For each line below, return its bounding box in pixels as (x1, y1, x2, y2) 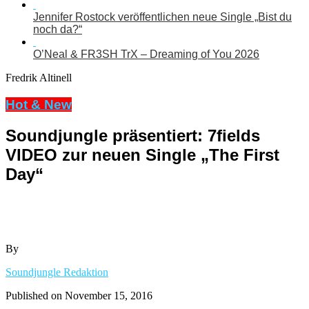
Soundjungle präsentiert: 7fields (6, 126, 260, 145)
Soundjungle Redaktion (6, 266, 108, 278)
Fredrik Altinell (6, 72, 72, 84)
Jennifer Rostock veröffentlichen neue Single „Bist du (33, 11, 292, 23)
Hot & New (6, 97, 72, 112)
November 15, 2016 (65, 289, 152, 301)
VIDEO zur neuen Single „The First (6, 145, 279, 164)
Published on (6, 289, 62, 301)
